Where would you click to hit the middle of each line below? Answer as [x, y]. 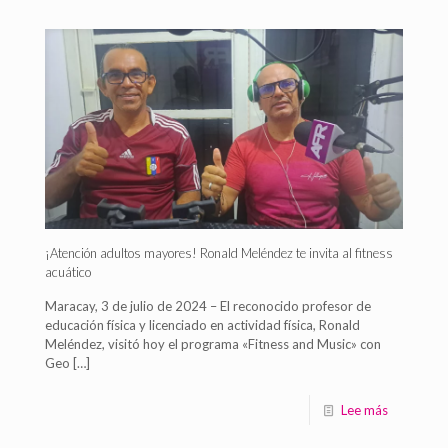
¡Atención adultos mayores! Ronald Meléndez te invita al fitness [219, 252]
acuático [68, 271]
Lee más [364, 409]
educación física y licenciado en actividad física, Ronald [202, 324]
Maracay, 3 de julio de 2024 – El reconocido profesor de [208, 305]
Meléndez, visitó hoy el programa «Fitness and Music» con [213, 343]
